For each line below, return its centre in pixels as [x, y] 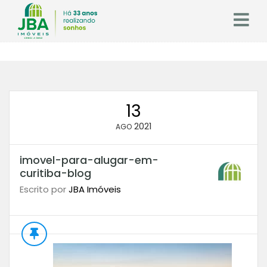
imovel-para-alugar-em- [89, 160]
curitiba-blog [55, 173]
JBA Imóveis [94, 189]
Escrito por [44, 189]
